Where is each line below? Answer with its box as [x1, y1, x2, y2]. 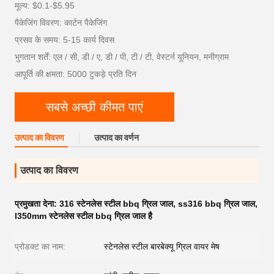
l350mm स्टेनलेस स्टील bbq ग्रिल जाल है [15, 211, 152, 221]
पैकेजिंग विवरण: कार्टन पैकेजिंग [15, 18, 107, 28]
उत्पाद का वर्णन [94, 133, 139, 143]
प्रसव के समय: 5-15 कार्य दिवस [15, 35, 114, 45]
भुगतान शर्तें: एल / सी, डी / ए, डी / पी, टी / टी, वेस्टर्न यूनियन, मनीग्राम [15, 52, 229, 62]
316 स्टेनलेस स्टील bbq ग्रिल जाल [59, 199, 173, 209]
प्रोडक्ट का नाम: [15, 242, 65, 251]
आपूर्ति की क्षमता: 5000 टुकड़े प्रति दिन [15, 69, 136, 79]
